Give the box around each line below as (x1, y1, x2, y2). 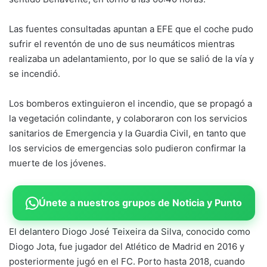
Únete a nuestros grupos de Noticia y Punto (38, 197, 242, 209)
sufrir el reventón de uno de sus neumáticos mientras (9, 38, 235, 50)
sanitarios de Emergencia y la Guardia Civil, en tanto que (9, 128, 246, 139)
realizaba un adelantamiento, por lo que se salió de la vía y (9, 53, 254, 65)
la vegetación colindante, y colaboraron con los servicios (9, 113, 247, 125)
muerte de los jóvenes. (9, 157, 106, 169)
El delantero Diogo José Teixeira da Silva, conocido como (9, 226, 250, 238)
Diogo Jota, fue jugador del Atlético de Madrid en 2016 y (9, 241, 244, 253)
